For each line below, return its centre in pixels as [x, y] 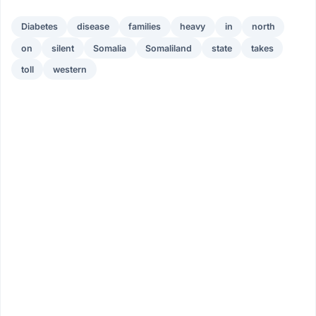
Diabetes [39, 27]
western [69, 69]
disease [93, 27]
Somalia [110, 48]
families [145, 27]
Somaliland [169, 48]
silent [62, 48]
